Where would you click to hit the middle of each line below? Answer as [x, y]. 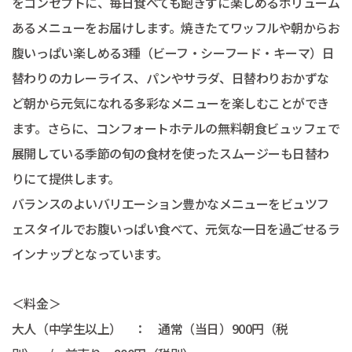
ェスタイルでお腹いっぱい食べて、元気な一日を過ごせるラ [176, 229]
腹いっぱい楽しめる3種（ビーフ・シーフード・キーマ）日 [173, 53]
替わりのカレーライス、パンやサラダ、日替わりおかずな [170, 78]
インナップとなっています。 [90, 254]
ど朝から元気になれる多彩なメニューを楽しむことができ [170, 103]
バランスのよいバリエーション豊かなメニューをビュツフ [170, 204]
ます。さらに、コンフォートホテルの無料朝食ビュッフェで [176, 128]
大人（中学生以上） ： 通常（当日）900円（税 [150, 329]
